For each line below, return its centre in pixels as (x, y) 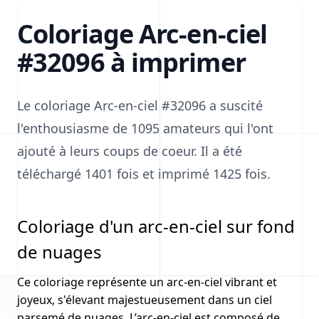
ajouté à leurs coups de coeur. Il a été (130, 151)
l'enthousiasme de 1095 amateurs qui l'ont (145, 128)
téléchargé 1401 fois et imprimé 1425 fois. (144, 174)
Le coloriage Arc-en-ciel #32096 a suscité (140, 105)
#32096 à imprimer (131, 62)
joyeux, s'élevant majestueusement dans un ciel (145, 300)
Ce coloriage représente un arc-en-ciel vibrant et (147, 282)
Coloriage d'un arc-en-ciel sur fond (156, 226)
